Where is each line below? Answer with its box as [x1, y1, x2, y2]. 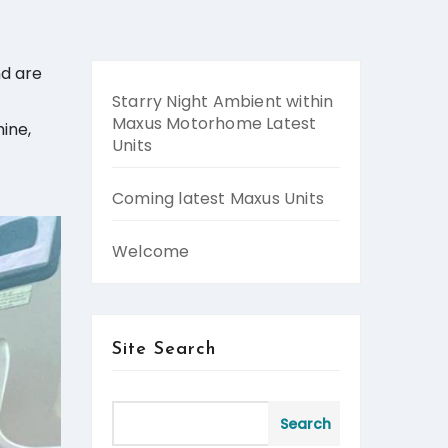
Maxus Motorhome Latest [112, 112, 317, 135]
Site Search [112, 340, 216, 359]
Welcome [112, 240, 190, 263]
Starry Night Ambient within [112, 90, 334, 113]
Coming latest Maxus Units [112, 187, 324, 210]
